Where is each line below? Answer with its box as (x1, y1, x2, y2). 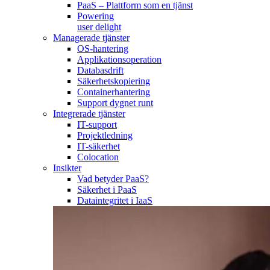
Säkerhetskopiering (77, 76, 150, 87)
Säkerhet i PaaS (77, 184, 137, 195)
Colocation (77, 152, 119, 163)
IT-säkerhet (77, 141, 120, 152)
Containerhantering (77, 87, 150, 98)
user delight (77, 22, 121, 33)
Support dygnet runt (77, 98, 153, 108)
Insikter (53, 163, 81, 174)
